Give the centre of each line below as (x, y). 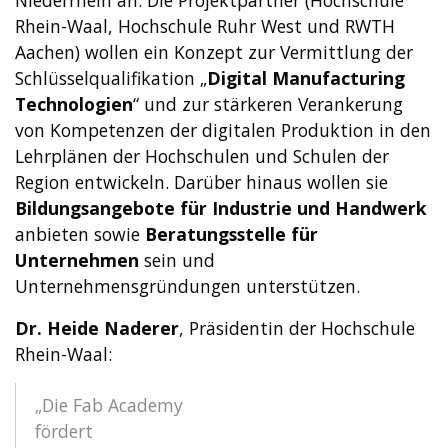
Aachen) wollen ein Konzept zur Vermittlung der (214, 52)
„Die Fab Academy (109, 405)
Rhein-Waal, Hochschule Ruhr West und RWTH (205, 26)
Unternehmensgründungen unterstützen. (187, 286)
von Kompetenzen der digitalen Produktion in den (223, 130)
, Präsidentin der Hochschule (297, 328)
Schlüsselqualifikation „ (111, 78)
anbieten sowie (80, 234)
